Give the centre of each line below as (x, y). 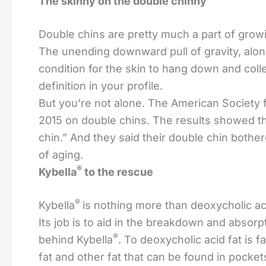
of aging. (61, 155)
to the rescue (118, 172)
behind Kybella (76, 240)
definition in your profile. (101, 86)
